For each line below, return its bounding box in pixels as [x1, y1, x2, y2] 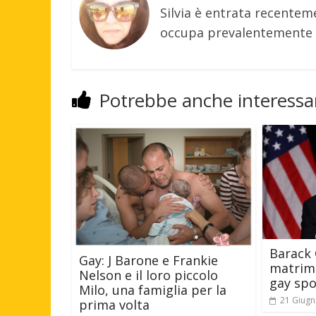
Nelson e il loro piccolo [79, 267, 218, 284]
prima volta [79, 296, 150, 314]
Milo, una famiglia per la [79, 281, 226, 299]
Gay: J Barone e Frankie [79, 252, 218, 269]
